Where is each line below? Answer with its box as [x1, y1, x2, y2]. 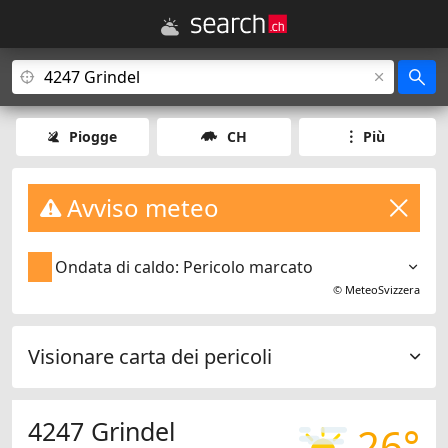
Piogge [69, 127, 118, 146]
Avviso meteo [61, 191, 219, 224]
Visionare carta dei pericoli [28, 343, 272, 371]
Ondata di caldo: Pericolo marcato [55, 256, 314, 279]
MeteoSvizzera [345, 282, 420, 298]
